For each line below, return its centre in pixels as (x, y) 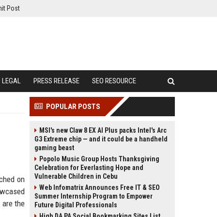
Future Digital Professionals (76, 205)
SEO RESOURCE (114, 81)
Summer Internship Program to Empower (93, 196)
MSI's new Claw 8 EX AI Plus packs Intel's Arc (103, 130)
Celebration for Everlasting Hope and (89, 168)
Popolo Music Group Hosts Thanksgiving (99, 159)
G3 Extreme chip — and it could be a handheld (101, 139)
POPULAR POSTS (73, 107)
